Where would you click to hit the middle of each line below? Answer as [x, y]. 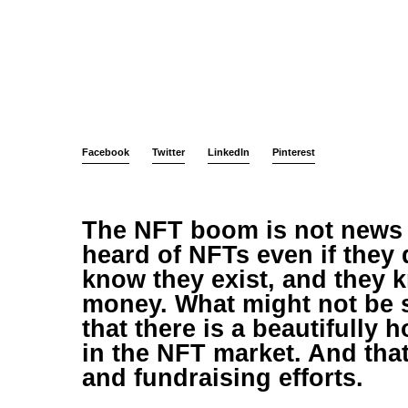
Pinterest [294, 152]
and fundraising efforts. [223, 377]
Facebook [106, 152]
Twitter [169, 152]
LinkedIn [229, 152]
